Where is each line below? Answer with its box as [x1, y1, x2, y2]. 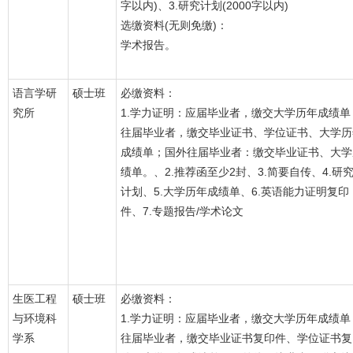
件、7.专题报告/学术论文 [121, 205, 243, 217]
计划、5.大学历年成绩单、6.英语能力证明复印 [121, 185, 349, 198]
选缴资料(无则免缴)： [121, 19, 228, 32]
